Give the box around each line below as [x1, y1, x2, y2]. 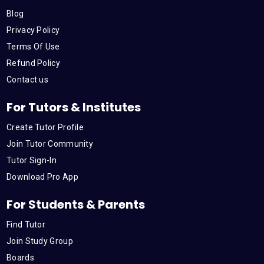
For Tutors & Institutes [6, 99, 141, 115]
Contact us [6, 75, 48, 84]
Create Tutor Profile [6, 123, 84, 132]
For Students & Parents [6, 196, 145, 213]
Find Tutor [6, 220, 45, 229]
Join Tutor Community [6, 139, 93, 148]
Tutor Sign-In [6, 156, 57, 165]
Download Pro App [6, 172, 78, 181]
